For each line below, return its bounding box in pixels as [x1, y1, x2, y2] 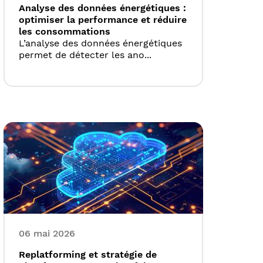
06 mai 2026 [19, 228, 75, 240]
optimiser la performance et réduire [19, 14, 187, 26]
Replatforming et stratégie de [19, 249, 157, 261]
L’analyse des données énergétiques [19, 38, 182, 49]
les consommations [19, 26, 110, 38]
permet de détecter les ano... [19, 49, 151, 61]
